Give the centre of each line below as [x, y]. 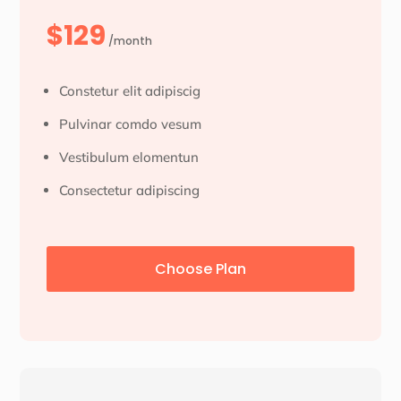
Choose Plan [200, 269]
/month [129, 41]
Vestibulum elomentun [129, 158]
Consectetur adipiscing [130, 191]
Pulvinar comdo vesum [131, 124]
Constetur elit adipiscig [130, 91]
